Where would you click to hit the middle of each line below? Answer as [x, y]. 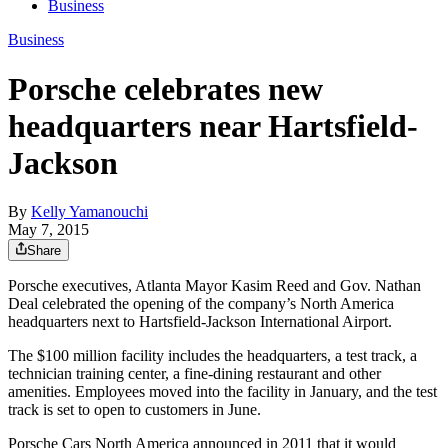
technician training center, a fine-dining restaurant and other [194, 374]
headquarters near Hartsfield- [213, 125]
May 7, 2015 [48, 230]
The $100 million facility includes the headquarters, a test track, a [212, 356]
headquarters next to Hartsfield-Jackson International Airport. [200, 322]
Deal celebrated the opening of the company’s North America [201, 304]
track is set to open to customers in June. [134, 410]
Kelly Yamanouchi [89, 212]
